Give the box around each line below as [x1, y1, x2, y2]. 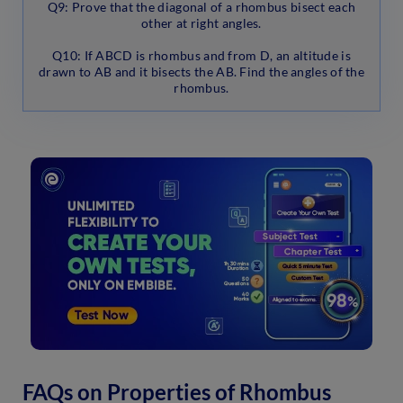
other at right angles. [141, 14, 262, 31]
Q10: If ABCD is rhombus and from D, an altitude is [52, 47, 351, 63]
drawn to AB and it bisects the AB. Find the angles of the [38, 63, 365, 79]
